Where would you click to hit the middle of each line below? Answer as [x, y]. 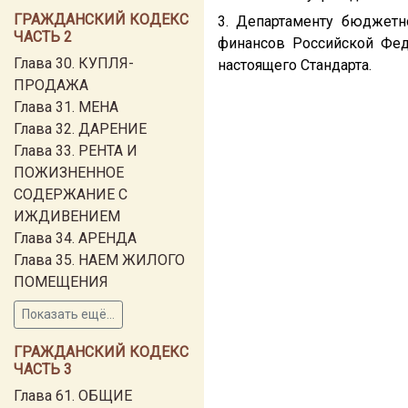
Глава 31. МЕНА [66, 107]
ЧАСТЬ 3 [43, 369]
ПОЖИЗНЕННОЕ [69, 173]
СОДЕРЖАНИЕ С [71, 194]
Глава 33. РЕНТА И [76, 151]
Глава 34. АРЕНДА [75, 238]
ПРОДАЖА [51, 85]
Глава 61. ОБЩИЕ [73, 396]
